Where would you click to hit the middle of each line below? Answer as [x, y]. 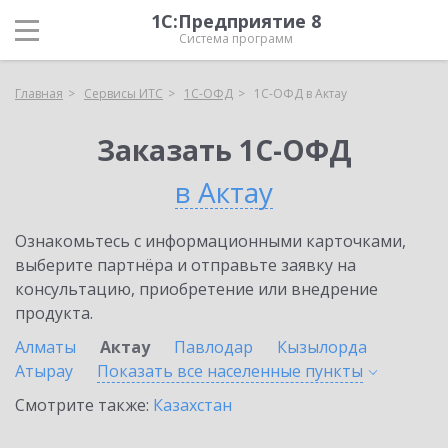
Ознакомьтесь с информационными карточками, [210, 241]
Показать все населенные [201, 371]
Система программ [236, 38]
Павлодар [213, 347]
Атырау [44, 371]
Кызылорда [322, 347]
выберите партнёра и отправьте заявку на [185, 265]
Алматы [45, 347]
